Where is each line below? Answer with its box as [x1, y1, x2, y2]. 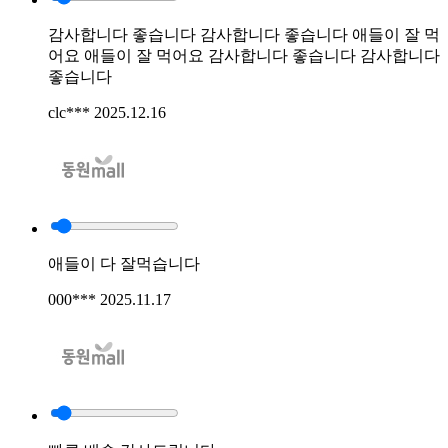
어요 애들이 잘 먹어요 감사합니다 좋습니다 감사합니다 [48, 46, 440, 64]
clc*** [48, 103, 94, 121]
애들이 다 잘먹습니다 [48, 254, 200, 272]
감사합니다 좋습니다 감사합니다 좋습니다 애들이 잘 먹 [48, 25, 440, 43]
